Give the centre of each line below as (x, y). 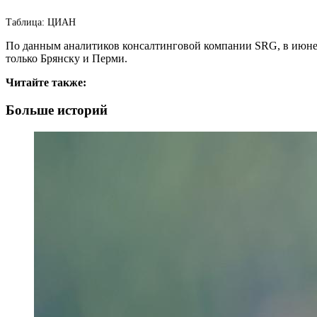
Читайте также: (46, 83)
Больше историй (57, 110)
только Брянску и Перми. (67, 59)
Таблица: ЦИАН (41, 23)
